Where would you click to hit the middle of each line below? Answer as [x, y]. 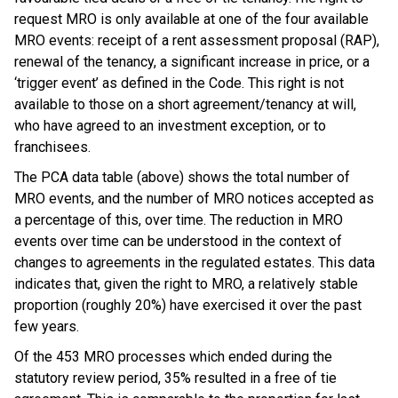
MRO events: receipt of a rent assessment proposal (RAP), [197, 40]
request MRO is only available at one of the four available [191, 19]
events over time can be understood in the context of [178, 241]
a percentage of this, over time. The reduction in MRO [179, 220]
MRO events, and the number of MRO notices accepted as [194, 199]
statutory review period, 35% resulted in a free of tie [175, 378]
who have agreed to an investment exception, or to [170, 126]
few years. [48, 326]
